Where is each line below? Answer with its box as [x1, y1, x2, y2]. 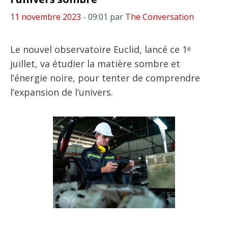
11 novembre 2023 [10, 11, 81, 22]
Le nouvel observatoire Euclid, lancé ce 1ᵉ [10, 43, 191, 55]
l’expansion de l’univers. [10, 86, 113, 98]
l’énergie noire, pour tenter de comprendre [10, 72, 200, 84]
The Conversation [125, 11, 194, 22]
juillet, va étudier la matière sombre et [10, 58, 180, 70]
